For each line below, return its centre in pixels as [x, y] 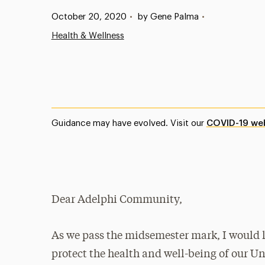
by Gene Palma [168, 17]
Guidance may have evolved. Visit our [129, 123]
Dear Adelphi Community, [117, 200]
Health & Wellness [88, 36]
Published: [60, 16]
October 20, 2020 [89, 17]
